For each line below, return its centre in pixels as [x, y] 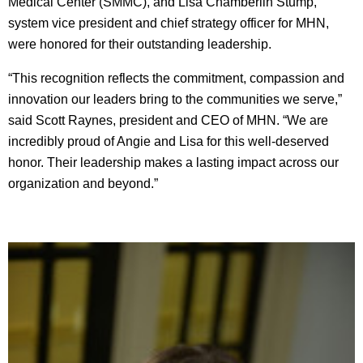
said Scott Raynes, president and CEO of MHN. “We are [168, 121]
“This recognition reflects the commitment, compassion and [176, 79]
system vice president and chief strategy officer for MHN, [169, 23]
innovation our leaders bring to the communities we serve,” [175, 100]
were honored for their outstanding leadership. [140, 45]
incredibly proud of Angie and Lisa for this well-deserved [169, 142]
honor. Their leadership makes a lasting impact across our [173, 163]
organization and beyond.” [83, 184]
